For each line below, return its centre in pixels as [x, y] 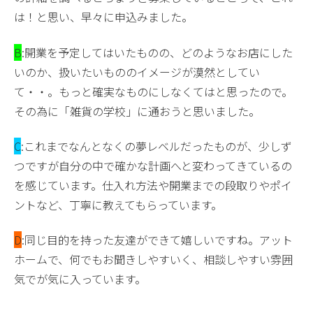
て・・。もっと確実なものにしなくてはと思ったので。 [153, 91]
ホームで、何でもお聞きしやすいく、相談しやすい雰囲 [153, 260]
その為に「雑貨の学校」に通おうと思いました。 [137, 111]
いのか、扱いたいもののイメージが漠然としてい [137, 72]
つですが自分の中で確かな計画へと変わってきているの [153, 166]
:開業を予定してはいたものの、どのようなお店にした [157, 52]
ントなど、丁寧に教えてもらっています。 [118, 205]
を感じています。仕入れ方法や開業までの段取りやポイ [153, 185]
